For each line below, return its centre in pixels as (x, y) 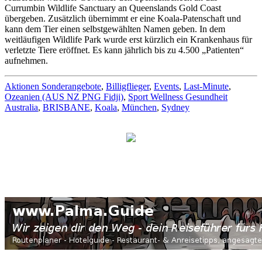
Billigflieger (127, 86)
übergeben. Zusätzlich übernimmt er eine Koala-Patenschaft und (123, 18)
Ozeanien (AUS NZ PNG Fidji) (64, 96)
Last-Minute (206, 86)
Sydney (175, 107)
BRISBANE (66, 107)
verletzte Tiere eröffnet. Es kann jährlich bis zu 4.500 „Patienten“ (124, 50)
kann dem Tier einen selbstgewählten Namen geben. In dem (115, 29)
